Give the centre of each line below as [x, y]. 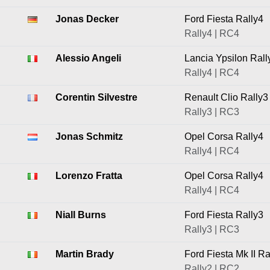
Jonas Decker [87, 19]
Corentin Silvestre [96, 97]
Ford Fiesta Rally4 [224, 19]
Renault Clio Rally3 [226, 97]
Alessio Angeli [88, 58]
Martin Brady [85, 254]
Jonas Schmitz [89, 137]
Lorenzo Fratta [89, 176]
